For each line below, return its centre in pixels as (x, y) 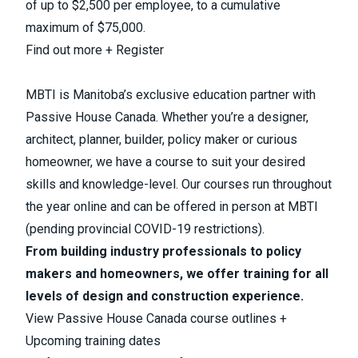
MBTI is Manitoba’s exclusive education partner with (171, 94)
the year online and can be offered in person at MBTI (172, 206)
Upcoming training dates (93, 340)
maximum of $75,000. (87, 27)
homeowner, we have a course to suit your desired (165, 161)
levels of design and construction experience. (165, 296)
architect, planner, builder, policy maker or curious (161, 139)
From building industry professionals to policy (163, 251)
